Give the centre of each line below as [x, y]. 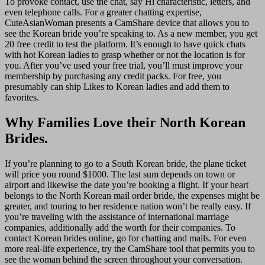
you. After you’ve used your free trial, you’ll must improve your [124, 65]
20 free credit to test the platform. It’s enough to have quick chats [125, 44]
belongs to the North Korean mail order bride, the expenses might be [132, 195]
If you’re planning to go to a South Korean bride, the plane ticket [125, 163]
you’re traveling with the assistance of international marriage [117, 216]
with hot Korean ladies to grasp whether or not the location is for [125, 54]
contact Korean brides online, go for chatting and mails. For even [126, 238]
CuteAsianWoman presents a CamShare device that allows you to [127, 22]
